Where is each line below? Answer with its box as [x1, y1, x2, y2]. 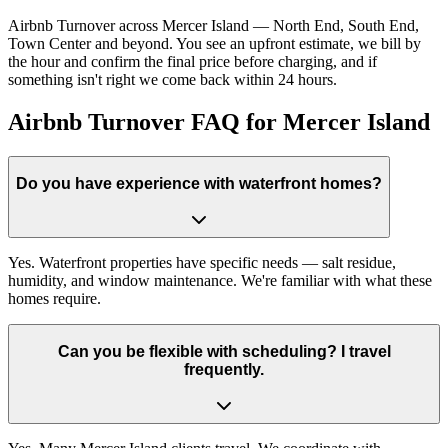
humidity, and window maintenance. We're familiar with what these [8, 272, 432, 290]
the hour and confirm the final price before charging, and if [8, 53, 377, 71]
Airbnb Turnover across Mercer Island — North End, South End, [8, 17, 419, 35]
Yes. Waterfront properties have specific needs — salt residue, [8, 254, 396, 272]
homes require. [8, 290, 101, 308]
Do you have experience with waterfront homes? [16, 174, 382, 192]
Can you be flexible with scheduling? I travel [57, 342, 391, 360]
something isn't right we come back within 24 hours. [8, 71, 337, 89]
